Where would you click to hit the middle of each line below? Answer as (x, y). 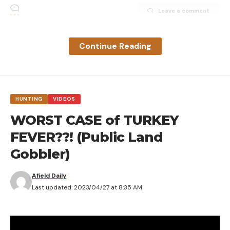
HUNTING (29, 99)
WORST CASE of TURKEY (94, 120)
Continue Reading (115, 46)
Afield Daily (49, 176)
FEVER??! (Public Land (87, 137)
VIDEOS (64, 99)
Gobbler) (40, 154)
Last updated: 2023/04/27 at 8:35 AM (87, 187)
